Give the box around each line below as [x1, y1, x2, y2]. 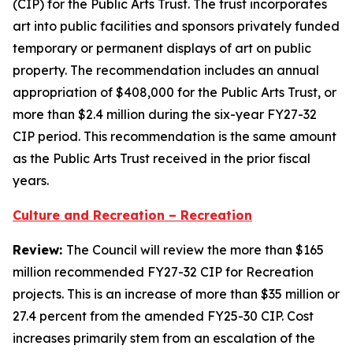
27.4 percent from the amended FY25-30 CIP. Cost [13, 308, 314, 324]
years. [13, 173, 49, 188]
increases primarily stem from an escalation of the [13, 330, 315, 346]
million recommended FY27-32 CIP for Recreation [13, 264, 314, 280]
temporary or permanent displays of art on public [13, 40, 311, 56]
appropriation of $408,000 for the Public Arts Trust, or [13, 84, 336, 100]
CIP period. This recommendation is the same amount [13, 128, 336, 144]
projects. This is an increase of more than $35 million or [13, 286, 340, 302]
